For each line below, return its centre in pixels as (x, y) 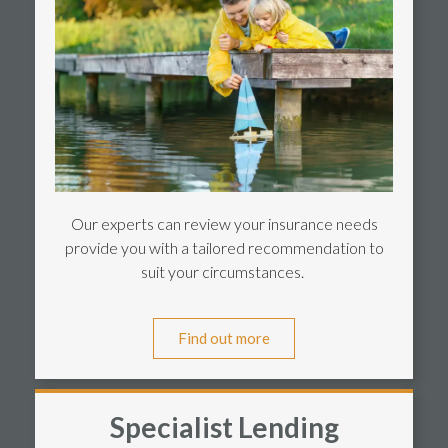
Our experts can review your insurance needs (224, 223)
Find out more (224, 338)
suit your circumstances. (224, 271)
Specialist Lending (224, 427)
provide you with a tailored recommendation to (224, 247)
